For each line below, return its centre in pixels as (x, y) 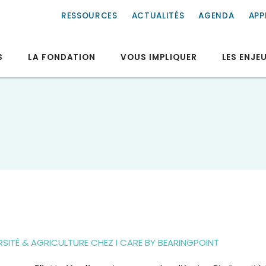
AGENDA (216, 16)
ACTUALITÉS (158, 16)
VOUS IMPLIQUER (159, 57)
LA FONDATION (62, 57)
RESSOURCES (89, 16)
